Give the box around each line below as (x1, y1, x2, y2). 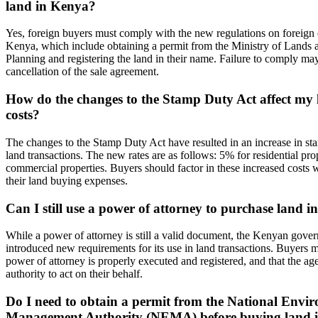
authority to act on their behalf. (6, 268, 143, 280)
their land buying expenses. (6, 174, 128, 187)
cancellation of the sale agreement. (6, 65, 159, 78)
